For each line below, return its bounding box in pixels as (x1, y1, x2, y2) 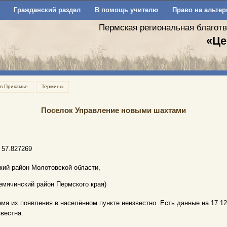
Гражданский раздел (13, 6, 81, 14)
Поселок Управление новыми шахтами (41, 106, 186, 115)
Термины (42, 84, 63, 89)
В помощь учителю (94, 6, 158, 14)
